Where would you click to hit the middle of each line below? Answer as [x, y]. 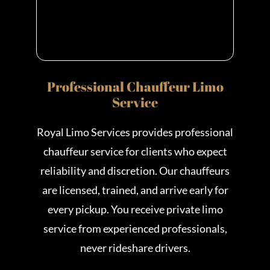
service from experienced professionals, [135, 229]
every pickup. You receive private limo [135, 209]
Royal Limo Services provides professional [135, 132]
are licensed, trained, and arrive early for [135, 190]
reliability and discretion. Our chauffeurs [135, 171]
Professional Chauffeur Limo [135, 87]
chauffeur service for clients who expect [135, 152]
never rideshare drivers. [135, 248]
